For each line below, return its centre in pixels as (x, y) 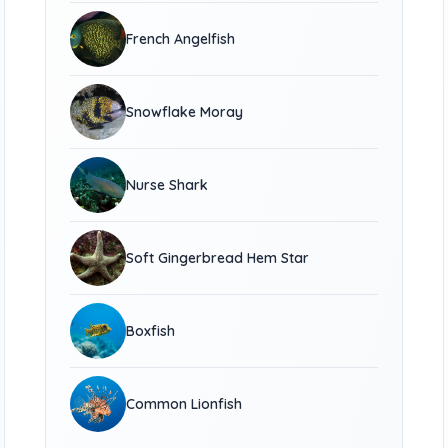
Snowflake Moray (185, 112)
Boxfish (151, 331)
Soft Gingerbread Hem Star (218, 258)
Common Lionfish (184, 404)
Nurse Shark (167, 185)
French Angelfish (181, 39)
